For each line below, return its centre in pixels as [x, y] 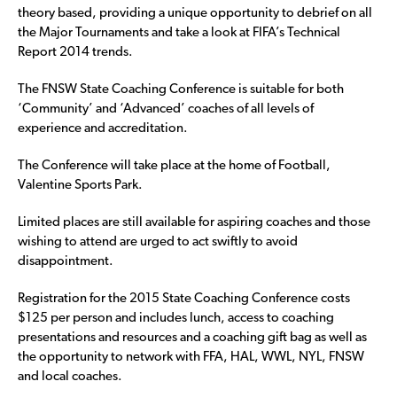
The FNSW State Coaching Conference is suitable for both [181, 90]
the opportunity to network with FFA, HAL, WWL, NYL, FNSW [191, 357]
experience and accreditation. [103, 128]
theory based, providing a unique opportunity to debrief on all [195, 13]
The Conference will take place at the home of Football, [174, 166]
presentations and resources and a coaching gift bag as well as [192, 338]
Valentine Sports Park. [80, 185]
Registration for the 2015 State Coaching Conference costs [184, 299]
